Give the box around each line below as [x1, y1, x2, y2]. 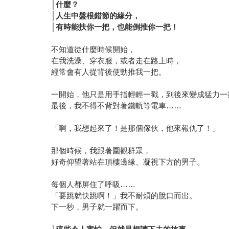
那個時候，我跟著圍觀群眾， [51, 146, 151, 155]
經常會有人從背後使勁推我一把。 [51, 67, 167, 76]
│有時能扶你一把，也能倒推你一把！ [51, 22, 179, 31]
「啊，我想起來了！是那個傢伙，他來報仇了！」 [51, 123, 220, 132]
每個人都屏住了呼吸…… [51, 179, 136, 189]
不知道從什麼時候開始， [51, 44, 136, 54]
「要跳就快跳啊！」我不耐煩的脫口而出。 [51, 191, 197, 200]
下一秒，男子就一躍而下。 [51, 202, 144, 211]
